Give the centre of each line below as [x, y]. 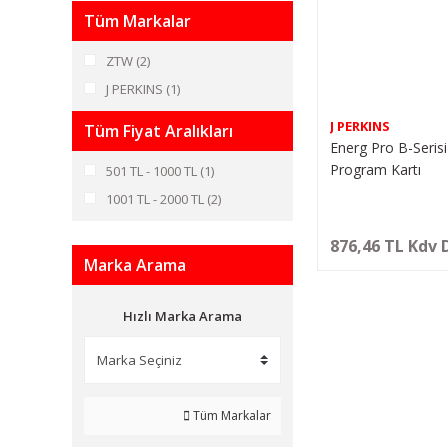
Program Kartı [375, 169]
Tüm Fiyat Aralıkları [158, 131]
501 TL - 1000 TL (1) [160, 171]
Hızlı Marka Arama [182, 316]
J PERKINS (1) [143, 89]
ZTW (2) [128, 61]
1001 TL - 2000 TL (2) [163, 199]
